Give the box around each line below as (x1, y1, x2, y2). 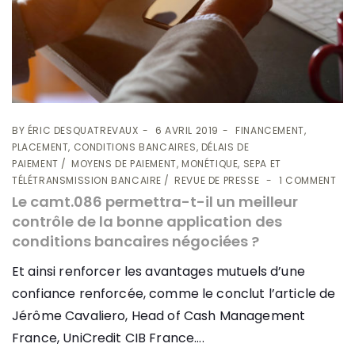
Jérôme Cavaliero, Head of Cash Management (12, 307, 306, 326)
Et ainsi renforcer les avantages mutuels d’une (12, 262, 305, 281)
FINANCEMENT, (235, 124, 307, 138)
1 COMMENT (279, 174, 337, 188)
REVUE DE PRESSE (174, 174, 260, 188)
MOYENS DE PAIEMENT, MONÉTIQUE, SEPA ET (71, 157, 281, 171)
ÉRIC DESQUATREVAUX (27, 124, 139, 138)
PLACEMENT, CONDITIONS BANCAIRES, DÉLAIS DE (12, 140, 250, 155)
